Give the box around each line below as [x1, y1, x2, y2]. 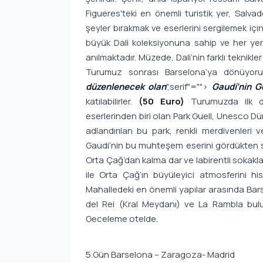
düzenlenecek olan [86, 80, 167, 93]
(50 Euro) [139, 95, 191, 108]
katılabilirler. [86, 95, 139, 108]
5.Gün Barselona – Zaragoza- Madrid [86, 248, 235, 261]
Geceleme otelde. [86, 213, 158, 225]
